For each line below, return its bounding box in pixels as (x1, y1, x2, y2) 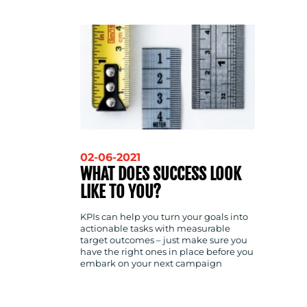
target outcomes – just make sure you (80, 235, 247, 246)
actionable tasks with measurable (80, 223, 230, 234)
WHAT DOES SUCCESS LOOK (80, 163, 241, 184)
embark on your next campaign (80, 258, 222, 269)
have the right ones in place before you (80, 247, 254, 258)
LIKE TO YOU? (80, 181, 161, 202)
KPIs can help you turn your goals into (80, 212, 248, 223)
